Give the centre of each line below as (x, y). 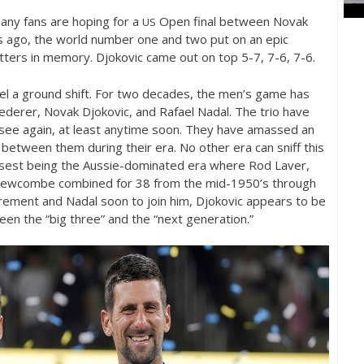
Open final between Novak (232, 21)
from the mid (188, 182)
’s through (288, 182)
